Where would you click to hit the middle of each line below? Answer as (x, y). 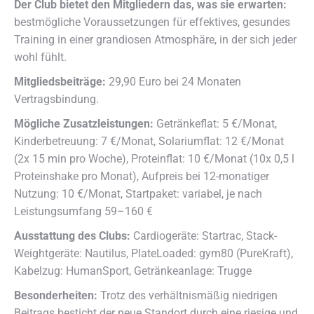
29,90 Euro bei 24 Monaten (173, 81)
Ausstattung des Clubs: (72, 235)
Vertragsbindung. (56, 99)
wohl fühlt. (40, 57)
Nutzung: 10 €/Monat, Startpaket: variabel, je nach (138, 193)
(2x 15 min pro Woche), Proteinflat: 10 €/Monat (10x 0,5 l (154, 158)
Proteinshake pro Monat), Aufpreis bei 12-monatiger (142, 176)
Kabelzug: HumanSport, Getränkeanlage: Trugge (133, 271)
